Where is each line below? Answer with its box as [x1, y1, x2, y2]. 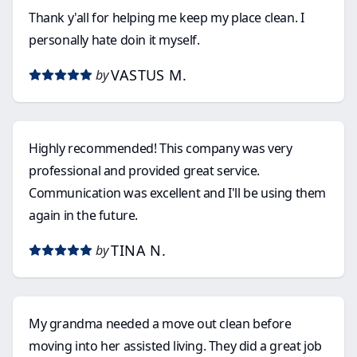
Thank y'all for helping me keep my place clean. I [29, 9, 304, 26]
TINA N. [111, 241, 167, 260]
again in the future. [29, 206, 138, 224]
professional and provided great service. [29, 162, 260, 179]
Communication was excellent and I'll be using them [29, 184, 326, 202]
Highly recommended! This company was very [29, 139, 292, 157]
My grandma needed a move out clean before [29, 315, 292, 332]
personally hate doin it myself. [29, 31, 200, 49]
